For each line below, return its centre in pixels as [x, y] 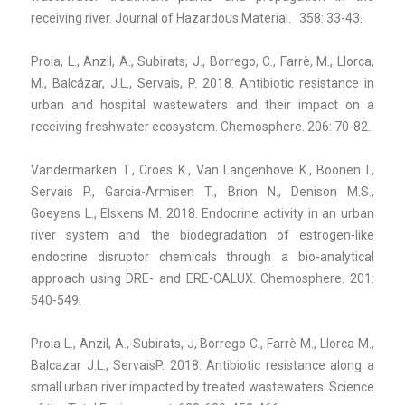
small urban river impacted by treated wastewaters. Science [202, 386]
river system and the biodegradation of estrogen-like [202, 235]
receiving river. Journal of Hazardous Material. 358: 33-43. [197, 18]
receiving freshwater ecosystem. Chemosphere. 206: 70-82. [201, 126]
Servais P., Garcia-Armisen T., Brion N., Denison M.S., [202, 191]
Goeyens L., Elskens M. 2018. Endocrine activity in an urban [202, 213]
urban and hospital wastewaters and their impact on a [202, 104]
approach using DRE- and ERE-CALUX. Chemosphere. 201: [202, 278]
